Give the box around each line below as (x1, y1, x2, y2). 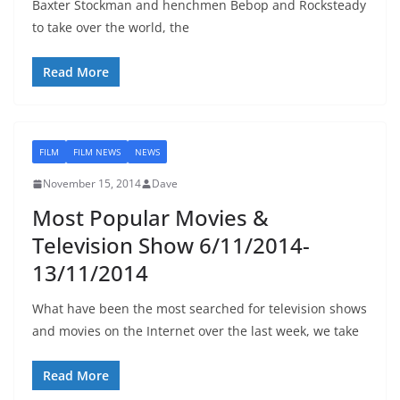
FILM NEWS (73, 146, 121, 159)
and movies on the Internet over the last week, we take (32, 322, 359, 340)
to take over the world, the (32, 19, 189, 37)
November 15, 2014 (43, 176, 141, 192)
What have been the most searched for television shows (32, 300, 367, 318)
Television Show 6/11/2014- (32, 230, 310, 261)
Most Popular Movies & (32, 203, 269, 233)
